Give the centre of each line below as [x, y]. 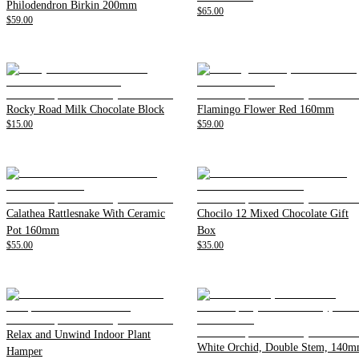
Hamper [24, 351]
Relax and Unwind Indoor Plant [79, 334]
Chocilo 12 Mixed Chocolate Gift [273, 213]
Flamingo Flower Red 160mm [266, 109]
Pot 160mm [33, 230]
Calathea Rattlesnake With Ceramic [86, 213]
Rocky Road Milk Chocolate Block [85, 109]
